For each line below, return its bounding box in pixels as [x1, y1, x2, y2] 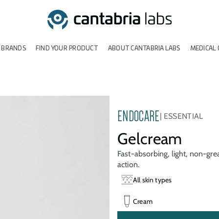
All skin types [133, 175, 172, 184]
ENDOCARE [117, 109, 160, 124]
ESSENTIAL [163, 111, 203, 121]
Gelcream [117, 129, 182, 148]
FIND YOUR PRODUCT [35, 45, 98, 51]
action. [117, 160, 140, 169]
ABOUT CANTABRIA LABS [108, 45, 180, 51]
